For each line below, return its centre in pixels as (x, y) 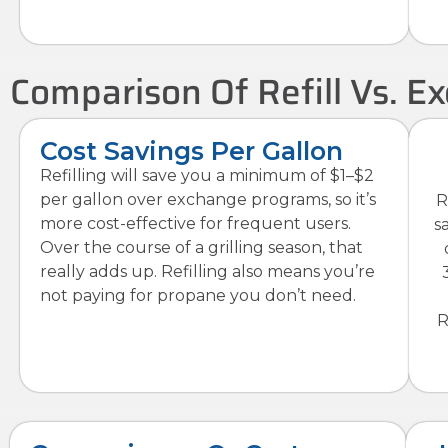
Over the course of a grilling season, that (201, 248)
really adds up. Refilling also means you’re (207, 272)
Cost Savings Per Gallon (191, 151)
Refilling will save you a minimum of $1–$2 (207, 176)
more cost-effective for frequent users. (195, 224)
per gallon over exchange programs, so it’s (208, 200)
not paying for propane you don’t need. (198, 296)
